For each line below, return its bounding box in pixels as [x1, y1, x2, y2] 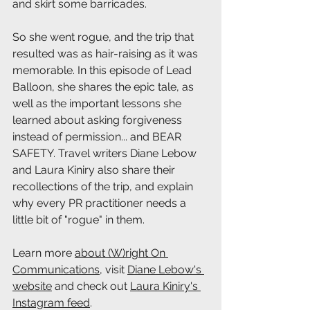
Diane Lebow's [127, 263, 204, 277]
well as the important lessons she [12, 97, 184, 111]
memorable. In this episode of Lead [12, 64, 194, 77]
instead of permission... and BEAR [12, 130, 184, 144]
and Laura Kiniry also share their [12, 163, 178, 177]
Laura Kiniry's [130, 280, 201, 293]
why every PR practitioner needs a [12, 197, 189, 210]
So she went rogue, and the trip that [12, 30, 197, 44]
